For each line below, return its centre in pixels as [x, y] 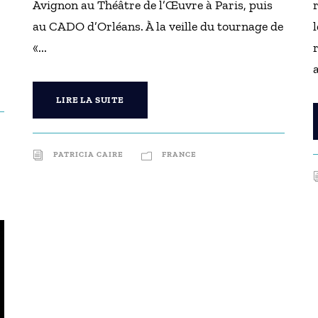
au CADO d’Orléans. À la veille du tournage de [158, 26]
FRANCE [180, 154]
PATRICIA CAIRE [89, 154]
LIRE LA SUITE [90, 100]
